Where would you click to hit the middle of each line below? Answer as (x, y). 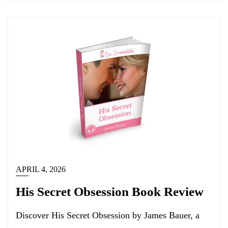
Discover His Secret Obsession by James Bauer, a (108, 215)
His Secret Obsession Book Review (110, 192)
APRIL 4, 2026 (41, 169)
